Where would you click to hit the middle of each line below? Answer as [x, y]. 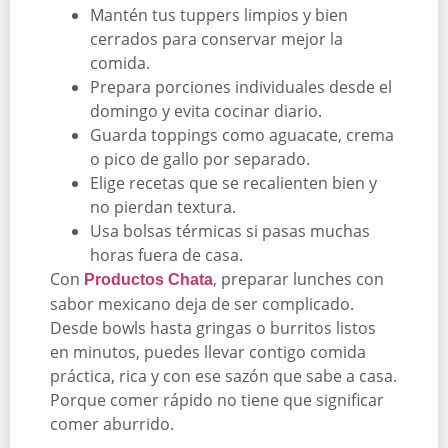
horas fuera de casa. [166, 254]
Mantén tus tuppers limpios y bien [219, 14]
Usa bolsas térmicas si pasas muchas [230, 230]
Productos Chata [148, 279]
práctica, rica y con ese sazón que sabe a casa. [223, 375]
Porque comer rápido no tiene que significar [217, 399]
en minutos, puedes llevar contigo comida [208, 351]
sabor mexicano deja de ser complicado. [202, 303]
